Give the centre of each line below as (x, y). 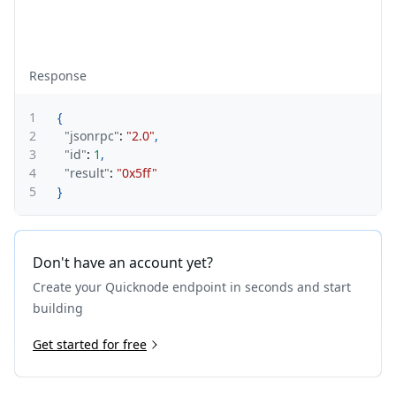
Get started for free (90, 344)
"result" (87, 173)
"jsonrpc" (92, 136)
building (58, 308)
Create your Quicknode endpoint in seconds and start (192, 287)
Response (58, 76)
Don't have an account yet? (123, 263)
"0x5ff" (137, 173)
